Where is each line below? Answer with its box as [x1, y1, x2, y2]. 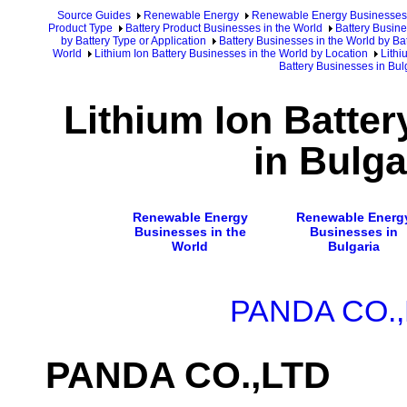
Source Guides [57, 9, 131, 22]
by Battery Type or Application [61, 35, 206, 47]
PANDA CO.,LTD [45, 354, 331, 397]
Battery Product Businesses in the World [125, 22, 323, 35]
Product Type [48, 22, 113, 35]
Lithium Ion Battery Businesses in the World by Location [94, 47, 368, 60]
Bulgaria [328, 238, 380, 253]
